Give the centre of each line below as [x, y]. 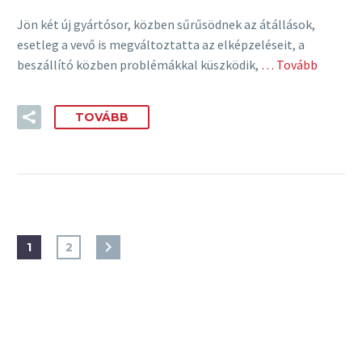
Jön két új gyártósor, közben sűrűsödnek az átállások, [166, 24]
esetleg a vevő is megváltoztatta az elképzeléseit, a [161, 44]
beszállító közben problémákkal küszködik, [138, 64]
